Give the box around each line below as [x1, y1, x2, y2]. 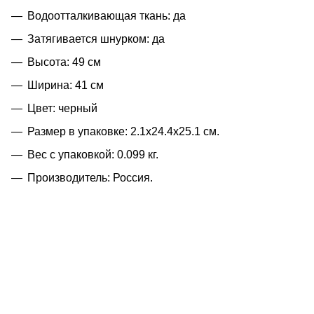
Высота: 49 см [27, 55, 101, 68]
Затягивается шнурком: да [27, 32, 165, 45]
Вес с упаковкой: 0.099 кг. [27, 148, 158, 161]
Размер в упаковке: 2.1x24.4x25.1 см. [27, 125, 219, 137]
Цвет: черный [27, 102, 97, 114]
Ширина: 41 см [27, 78, 104, 91]
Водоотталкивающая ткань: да [27, 9, 186, 22]
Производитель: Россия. [27, 171, 153, 184]
